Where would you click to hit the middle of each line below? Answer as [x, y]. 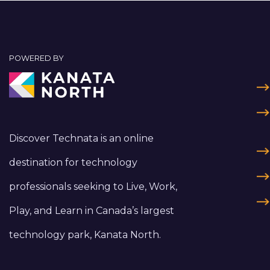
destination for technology [73, 163]
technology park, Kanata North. [85, 235]
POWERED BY [36, 58]
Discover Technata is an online [81, 139]
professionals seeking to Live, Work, [93, 187]
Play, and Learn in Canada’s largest [92, 211]
